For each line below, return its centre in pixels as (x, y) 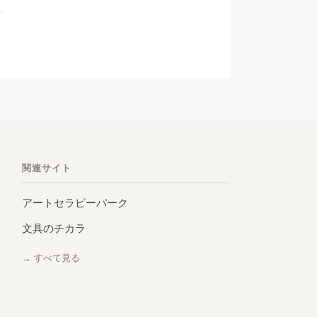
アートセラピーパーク (75, 203)
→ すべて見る (51, 258)
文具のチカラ (53, 229)
